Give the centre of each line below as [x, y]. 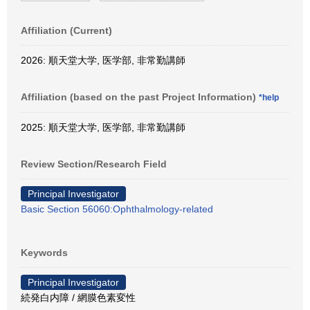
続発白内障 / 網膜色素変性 [78, 297]
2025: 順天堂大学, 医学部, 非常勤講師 [103, 127]
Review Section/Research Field [94, 164]
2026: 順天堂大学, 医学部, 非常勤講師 [103, 60]
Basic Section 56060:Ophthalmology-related [117, 209]
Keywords [44, 252]
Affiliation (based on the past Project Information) [140, 97]
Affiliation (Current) [66, 30]
